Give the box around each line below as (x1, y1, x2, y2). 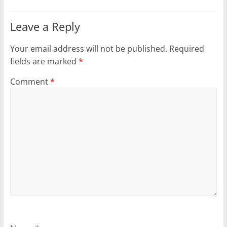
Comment (10, 75, 50, 87)
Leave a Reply (10, 18, 80, 34)
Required (169, 43, 204, 54)
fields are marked (10, 55, 79, 67)
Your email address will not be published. (10, 43, 167, 54)
